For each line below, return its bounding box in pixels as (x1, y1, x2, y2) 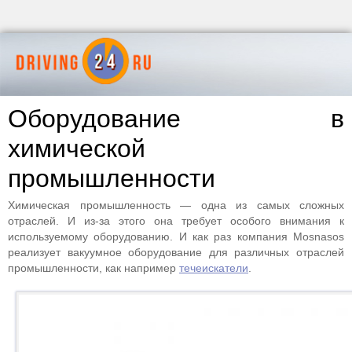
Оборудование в (8, 104, 344, 133)
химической (8, 134, 145, 163)
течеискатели (179, 262, 248, 274)
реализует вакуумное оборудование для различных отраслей (8, 246, 344, 258)
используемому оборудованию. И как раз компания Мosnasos (8, 230, 344, 243)
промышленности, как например (8, 262, 179, 274)
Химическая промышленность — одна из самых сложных (8, 199, 344, 211)
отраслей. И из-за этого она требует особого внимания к (8, 214, 344, 227)
